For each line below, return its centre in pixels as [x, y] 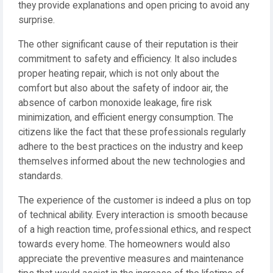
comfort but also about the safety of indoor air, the [123, 89]
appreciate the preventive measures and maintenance [131, 259]
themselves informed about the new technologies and [132, 162]
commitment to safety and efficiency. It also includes [128, 59]
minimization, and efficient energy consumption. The [126, 118]
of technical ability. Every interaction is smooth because [133, 215]
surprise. [37, 20]
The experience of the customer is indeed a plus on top [135, 201]
